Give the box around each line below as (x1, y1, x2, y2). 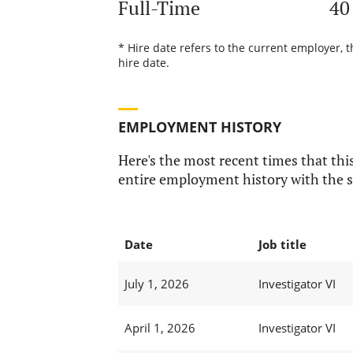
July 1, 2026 (124, 276, 189, 292)
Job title (258, 236, 307, 253)
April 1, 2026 (124, 320, 195, 336)
